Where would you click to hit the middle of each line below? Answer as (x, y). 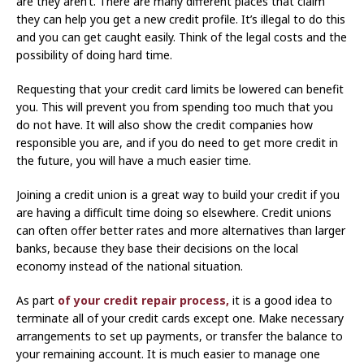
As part (35, 301)
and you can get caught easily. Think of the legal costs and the (182, 37)
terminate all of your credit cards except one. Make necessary (180, 318)
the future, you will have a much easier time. (134, 161)
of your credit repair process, (142, 301)
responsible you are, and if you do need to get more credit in (177, 143)
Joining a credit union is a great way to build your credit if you (178, 195)
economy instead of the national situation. (130, 266)
